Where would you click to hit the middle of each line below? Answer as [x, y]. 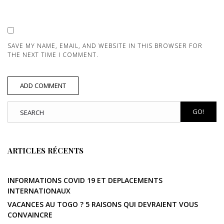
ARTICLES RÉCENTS [45, 150]
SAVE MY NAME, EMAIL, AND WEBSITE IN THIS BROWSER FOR [105, 45]
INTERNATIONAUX [39, 190]
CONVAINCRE [30, 214]
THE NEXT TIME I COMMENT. [53, 54]
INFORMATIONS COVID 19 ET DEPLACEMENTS [85, 180]
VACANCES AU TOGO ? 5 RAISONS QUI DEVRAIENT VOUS [103, 204]
